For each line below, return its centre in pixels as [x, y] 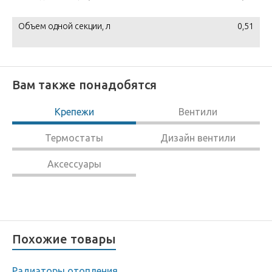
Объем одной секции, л [64, 26]
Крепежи [74, 112]
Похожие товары [64, 239]
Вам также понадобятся [84, 85]
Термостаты [74, 138]
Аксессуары [74, 164]
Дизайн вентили [198, 138]
